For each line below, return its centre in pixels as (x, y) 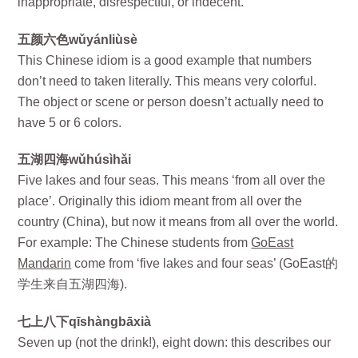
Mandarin (45, 264)
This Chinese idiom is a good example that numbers (165, 60)
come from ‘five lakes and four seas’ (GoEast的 (205, 264)
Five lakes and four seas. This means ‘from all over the (172, 181)
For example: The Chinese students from (135, 243)
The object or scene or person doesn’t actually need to (171, 101)
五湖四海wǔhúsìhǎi (75, 160)
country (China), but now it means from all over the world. (178, 222)
